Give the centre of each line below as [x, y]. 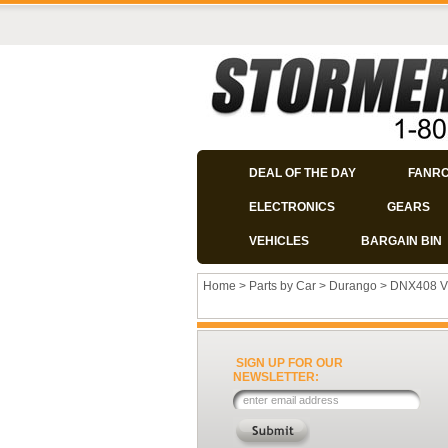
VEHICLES [279, 241]
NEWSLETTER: [276, 377]
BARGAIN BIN [401, 241]
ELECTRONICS [292, 207]
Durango [353, 286]
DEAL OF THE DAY [302, 173]
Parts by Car [282, 286]
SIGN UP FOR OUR [289, 363]
